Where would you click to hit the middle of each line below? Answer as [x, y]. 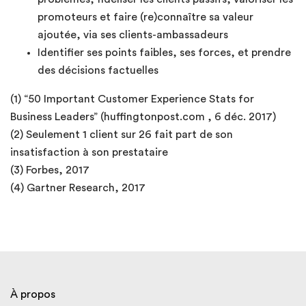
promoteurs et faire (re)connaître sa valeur [145, 17]
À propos [33, 294]
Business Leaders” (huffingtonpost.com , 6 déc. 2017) [143, 116]
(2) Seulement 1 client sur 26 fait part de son [122, 134]
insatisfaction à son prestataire [89, 152]
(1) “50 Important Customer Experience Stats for [132, 99]
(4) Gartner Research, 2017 [78, 187]
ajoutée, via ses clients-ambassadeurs [133, 34]
